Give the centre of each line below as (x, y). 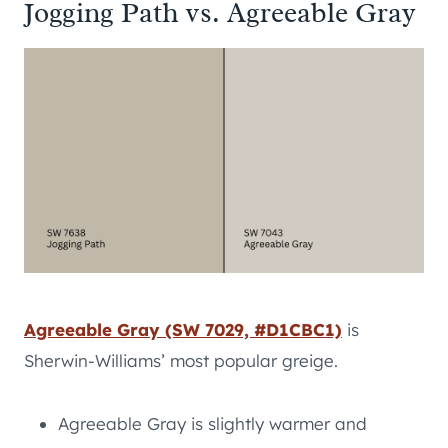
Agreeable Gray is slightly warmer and (212, 424)
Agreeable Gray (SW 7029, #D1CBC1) (183, 330)
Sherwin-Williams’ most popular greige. (181, 361)
